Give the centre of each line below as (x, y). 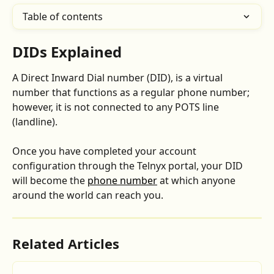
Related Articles (66, 244)
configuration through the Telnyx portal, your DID (129, 166)
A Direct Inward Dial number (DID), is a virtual (119, 78)
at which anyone (198, 181)
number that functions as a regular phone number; (132, 92)
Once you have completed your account (106, 151)
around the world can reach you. (88, 195)
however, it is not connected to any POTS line (117, 107)
